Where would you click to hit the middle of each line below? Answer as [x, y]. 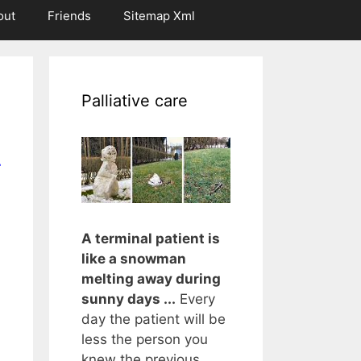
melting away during [151, 279]
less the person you [145, 340]
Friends [69, 16]
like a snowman [134, 259]
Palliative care [135, 101]
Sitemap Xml [159, 16]
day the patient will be [154, 320]
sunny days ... [129, 299]
